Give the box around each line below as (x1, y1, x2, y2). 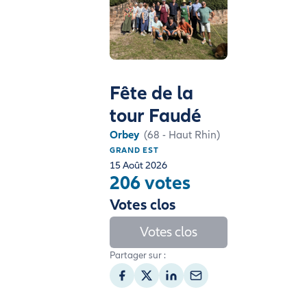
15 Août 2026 (110, 159, 167, 172)
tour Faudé (110, 103, 201, 128)
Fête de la (110, 81, 193, 106)
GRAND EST (110, 145, 159, 156)
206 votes (110, 171, 191, 195)
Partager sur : (110, 249, 166, 262)
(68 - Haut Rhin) (144, 128, 221, 143)
